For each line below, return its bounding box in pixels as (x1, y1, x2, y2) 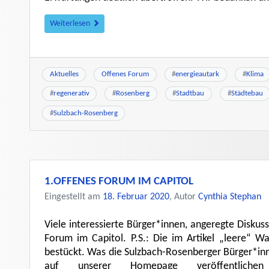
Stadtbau (176, 89, 205, 98)
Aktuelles (49, 70, 79, 78)
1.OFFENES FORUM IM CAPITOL (44, 175, 193, 187)
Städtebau (231, 89, 263, 98)
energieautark (175, 70, 220, 78)
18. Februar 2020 (103, 192, 169, 202)
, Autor (169, 192, 198, 202)
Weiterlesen (50, 19, 92, 28)
